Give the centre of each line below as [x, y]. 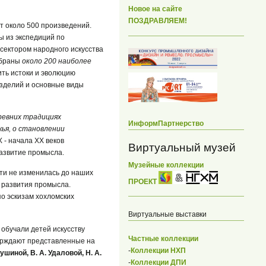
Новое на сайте [155, 9]
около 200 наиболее [57, 61]
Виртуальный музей [182, 147]
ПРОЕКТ [143, 181]
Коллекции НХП [158, 251]
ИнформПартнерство [166, 123]
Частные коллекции [163, 239]
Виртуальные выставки [167, 215]
